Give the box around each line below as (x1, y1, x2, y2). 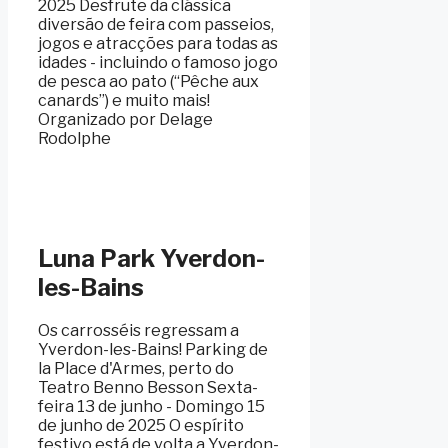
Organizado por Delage (38, 109, 213, 129)
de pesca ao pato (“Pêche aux (38, 71, 259, 91)
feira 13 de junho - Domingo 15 (38, 397, 265, 417)
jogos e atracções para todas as (38, 33, 278, 53)
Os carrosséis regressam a (38, 321, 239, 341)
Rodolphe (38, 128, 111, 148)
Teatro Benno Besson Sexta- (38, 378, 258, 398)
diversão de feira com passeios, (38, 14, 274, 34)
